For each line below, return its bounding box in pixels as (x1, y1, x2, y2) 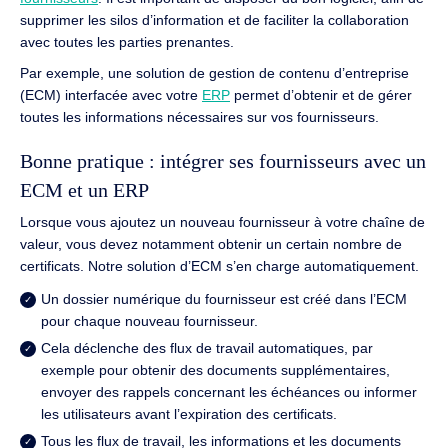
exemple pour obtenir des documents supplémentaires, (40, 362, 390, 379)
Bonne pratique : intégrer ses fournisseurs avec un (20, 151, 426, 173)
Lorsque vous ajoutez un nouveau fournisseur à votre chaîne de (20, 214, 425, 231)
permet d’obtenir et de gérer (230, 86, 412, 103)
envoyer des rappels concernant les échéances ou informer (40, 384, 417, 401)
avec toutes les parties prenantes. (20, 34, 234, 51)
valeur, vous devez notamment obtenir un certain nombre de (20, 236, 402, 253)
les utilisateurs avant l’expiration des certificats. (40, 406, 337, 423)
